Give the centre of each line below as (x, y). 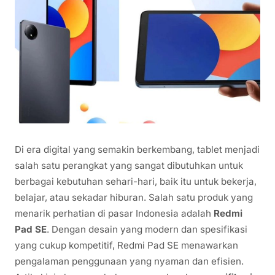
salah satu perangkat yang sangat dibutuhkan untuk (129, 166)
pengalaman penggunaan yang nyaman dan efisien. (129, 261)
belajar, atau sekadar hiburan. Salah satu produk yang (134, 198)
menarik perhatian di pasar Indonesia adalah (114, 214)
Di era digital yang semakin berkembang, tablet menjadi (137, 150)
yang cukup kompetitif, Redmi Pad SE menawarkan (126, 246)
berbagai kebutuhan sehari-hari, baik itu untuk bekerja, (136, 182)
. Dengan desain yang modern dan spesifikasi (147, 230)
